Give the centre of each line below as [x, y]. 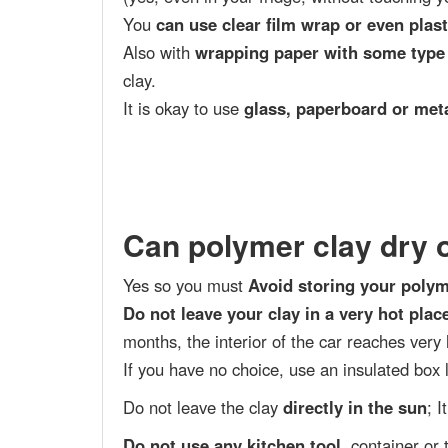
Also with [159, 52]
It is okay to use [183, 108]
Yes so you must [185, 285]
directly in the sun [355, 407]
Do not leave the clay [203, 407]
